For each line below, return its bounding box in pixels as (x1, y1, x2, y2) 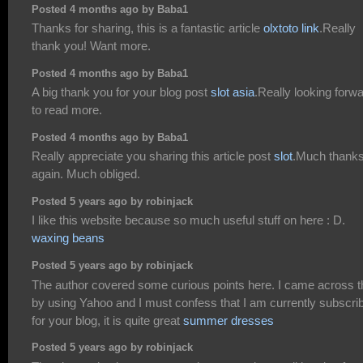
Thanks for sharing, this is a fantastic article (32, 21, 263, 36)
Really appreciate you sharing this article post (32, 149, 274, 164)
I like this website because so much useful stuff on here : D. (32, 213, 345, 228)
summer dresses (183, 313, 274, 327)
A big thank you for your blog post (32, 85, 211, 100)
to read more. (32, 103, 102, 117)
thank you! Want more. (32, 39, 151, 53)
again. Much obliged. (32, 167, 140, 181)
